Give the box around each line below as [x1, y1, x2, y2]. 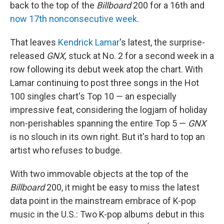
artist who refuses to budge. [10, 145, 122, 155]
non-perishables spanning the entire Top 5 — [10, 118, 188, 128]
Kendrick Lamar [58, 37, 119, 47]
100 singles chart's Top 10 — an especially [10, 91, 176, 101]
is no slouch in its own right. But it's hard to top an [10, 131, 205, 142]
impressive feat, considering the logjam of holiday [10, 104, 207, 115]
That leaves [10, 37, 58, 47]
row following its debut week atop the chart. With [10, 64, 203, 74]
